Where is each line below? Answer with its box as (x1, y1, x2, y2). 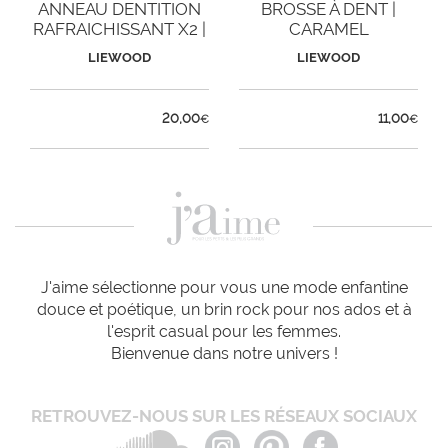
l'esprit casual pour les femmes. (107, 322, 341, 342)
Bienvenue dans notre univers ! (110, 344, 338, 364)
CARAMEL (288, 19, 369, 39)
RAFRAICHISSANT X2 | (33, 19, 206, 39)
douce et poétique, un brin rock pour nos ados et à (36, 300, 412, 320)
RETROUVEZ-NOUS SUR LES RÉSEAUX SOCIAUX (31, 406, 417, 427)
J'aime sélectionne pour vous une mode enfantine (40, 278, 408, 298)
